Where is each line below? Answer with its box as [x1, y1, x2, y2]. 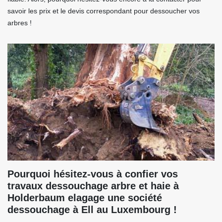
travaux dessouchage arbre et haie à [7, 180, 179, 192]
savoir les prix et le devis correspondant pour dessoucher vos [7, 7, 200, 15]
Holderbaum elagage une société [7, 192, 162, 204]
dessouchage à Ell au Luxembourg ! [7, 204, 177, 216]
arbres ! [7, 19, 32, 27]
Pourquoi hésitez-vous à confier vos [7, 168, 178, 180]
